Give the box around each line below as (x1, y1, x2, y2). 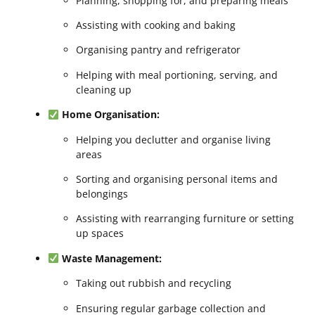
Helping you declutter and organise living (76, 132, 271, 146)
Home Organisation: (61, 108, 160, 122)
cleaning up (76, 82, 131, 96)
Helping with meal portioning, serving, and (76, 67, 278, 82)
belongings (76, 186, 128, 200)
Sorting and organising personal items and (76, 172, 278, 186)
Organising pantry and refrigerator (76, 43, 240, 57)
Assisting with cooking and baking (76, 18, 236, 32)
